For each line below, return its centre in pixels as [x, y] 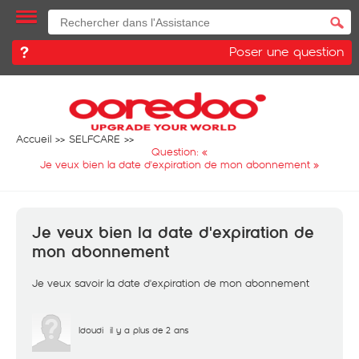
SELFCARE [95, 139]
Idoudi [91, 330]
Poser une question [286, 51]
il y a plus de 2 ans [149, 330]
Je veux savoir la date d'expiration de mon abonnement [171, 283]
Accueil [34, 139]
